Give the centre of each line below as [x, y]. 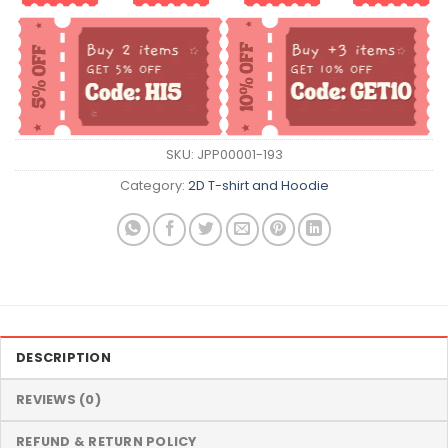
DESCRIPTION [63, 357]
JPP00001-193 [239, 154]
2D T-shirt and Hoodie [258, 185]
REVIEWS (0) [58, 399]
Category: [153, 185]
